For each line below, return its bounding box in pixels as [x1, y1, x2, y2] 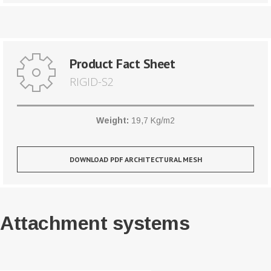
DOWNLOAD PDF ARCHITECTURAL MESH [69, 155, 202, 165]
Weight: [96, 116, 129, 126]
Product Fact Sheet [70, 55, 175, 73]
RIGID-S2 [70, 74, 114, 90]
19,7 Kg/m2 [129, 116, 175, 126]
